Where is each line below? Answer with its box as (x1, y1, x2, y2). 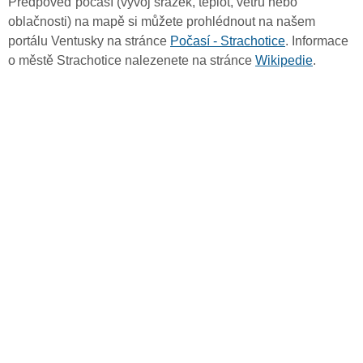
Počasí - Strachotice (170, 34, 285, 49)
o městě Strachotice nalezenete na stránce (8, 53, 255, 68)
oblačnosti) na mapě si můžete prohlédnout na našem (8, 15, 315, 29)
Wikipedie (255, 53, 313, 68)
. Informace (285, 34, 348, 49)
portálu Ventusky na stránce (8, 34, 170, 49)
